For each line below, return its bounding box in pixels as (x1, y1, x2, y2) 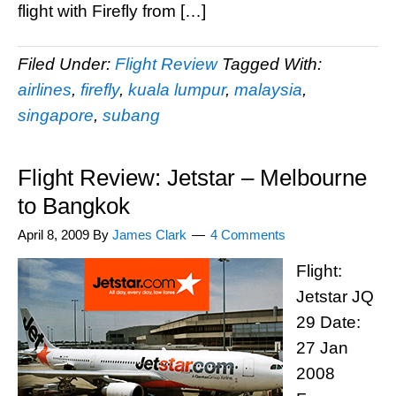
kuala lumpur (128, 80, 225, 99)
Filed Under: (18, 55, 115, 73)
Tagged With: (222, 55, 322, 73)
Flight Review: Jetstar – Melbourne (18, 164, 367, 191)
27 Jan (296, 339, 348, 357)
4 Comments (210, 227, 286, 242)
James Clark (112, 227, 187, 242)
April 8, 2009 (18, 227, 89, 242)
